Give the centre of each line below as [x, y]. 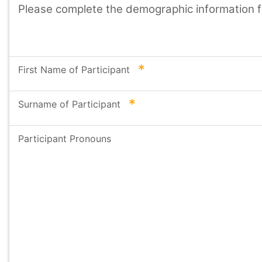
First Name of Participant [75, 70]
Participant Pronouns [65, 139]
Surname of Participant [71, 104]
